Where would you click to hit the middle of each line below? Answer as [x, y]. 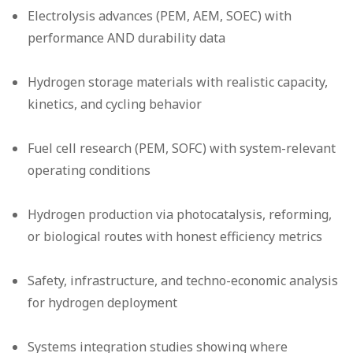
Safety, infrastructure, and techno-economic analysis [183, 281]
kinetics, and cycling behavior [115, 104]
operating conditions [89, 171]
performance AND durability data [127, 38]
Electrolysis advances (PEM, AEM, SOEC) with [160, 16]
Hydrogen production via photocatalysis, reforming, [180, 215]
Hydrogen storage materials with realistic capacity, [178, 82]
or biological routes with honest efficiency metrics [175, 237]
